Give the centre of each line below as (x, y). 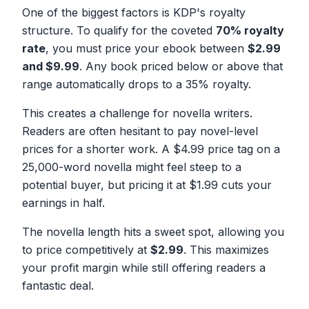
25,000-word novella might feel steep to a (132, 167)
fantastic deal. (58, 285)
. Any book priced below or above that (181, 66)
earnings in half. (63, 202)
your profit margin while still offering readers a (144, 267)
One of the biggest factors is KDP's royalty (134, 12)
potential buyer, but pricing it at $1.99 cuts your (147, 185)
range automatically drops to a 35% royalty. (137, 84)
